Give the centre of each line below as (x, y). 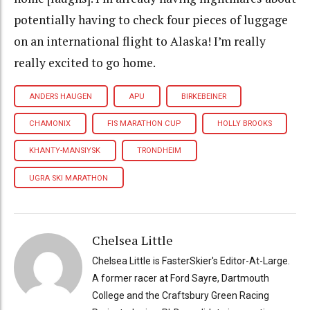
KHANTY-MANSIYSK (65, 151)
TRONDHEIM (159, 151)
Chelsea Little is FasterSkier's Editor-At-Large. (191, 261)
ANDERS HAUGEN (61, 97)
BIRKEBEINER (203, 97)
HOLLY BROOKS (244, 124)
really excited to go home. (85, 62)
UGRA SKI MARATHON (69, 178)
